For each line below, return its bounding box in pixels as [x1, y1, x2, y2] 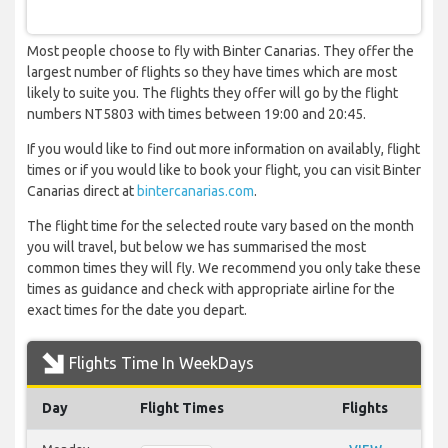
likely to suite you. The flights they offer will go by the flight [27, 85, 398, 102]
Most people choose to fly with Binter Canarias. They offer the [27, 43, 414, 60]
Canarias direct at [27, 183, 137, 200]
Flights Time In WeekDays [69, 354, 254, 373]
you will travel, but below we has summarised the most [27, 239, 366, 256]
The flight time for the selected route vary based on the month [27, 218, 414, 235]
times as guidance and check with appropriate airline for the [27, 281, 395, 298]
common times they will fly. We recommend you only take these [27, 260, 421, 277]
